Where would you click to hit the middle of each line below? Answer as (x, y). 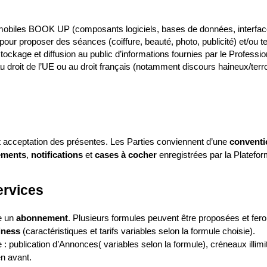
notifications (57, 155)
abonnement (42, 218)
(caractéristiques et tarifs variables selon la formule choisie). (138, 231)
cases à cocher (126, 155)
